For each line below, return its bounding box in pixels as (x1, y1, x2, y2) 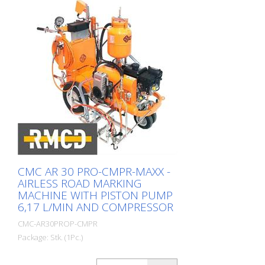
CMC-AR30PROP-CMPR (18, 218, 98, 229)
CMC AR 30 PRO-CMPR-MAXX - (18, 164, 170, 179)
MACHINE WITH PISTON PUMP (18, 188, 173, 203)
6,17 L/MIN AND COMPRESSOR (18, 199, 173, 215)
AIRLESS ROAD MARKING (18, 176, 141, 191)
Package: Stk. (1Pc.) (18, 232, 83, 243)
